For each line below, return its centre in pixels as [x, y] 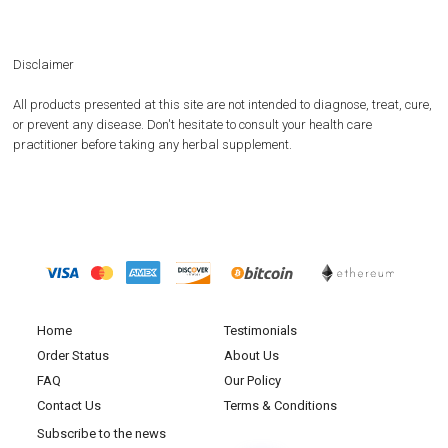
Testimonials [260, 330]
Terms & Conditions [280, 405]
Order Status [73, 355]
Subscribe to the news [101, 433]
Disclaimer [43, 64]
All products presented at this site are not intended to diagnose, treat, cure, [222, 104]
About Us [251, 355]
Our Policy [252, 380]
